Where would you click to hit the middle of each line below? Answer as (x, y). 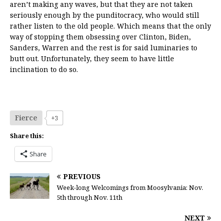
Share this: (27, 136)
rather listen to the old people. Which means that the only (110, 26)
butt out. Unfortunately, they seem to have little (92, 59)
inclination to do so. (44, 70)
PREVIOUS (82, 177)
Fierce (26, 118)
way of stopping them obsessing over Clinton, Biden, (100, 37)
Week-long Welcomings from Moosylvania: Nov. (130, 188)
